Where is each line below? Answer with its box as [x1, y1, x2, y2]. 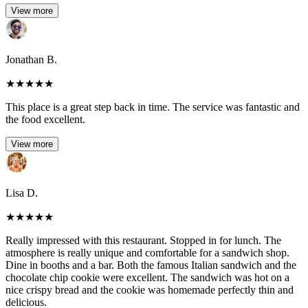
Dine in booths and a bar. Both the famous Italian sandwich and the [5, 259, 296, 272]
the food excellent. [5, 113, 85, 126]
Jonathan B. [5, 54, 57, 66]
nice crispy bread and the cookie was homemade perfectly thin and [5, 284, 294, 296]
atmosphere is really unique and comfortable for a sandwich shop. [5, 247, 289, 259]
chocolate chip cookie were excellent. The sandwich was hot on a [5, 272, 289, 284]
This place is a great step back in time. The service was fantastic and [5, 101, 300, 113]
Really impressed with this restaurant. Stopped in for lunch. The [5, 234, 281, 247]
